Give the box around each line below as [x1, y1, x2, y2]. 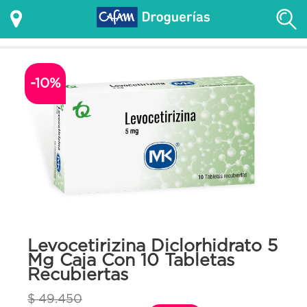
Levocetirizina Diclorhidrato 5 [27, 236, 278, 256]
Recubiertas [27, 265, 128, 284]
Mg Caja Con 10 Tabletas [27, 250, 234, 270]
